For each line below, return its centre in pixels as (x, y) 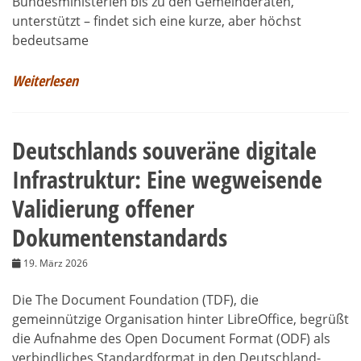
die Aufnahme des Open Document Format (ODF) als (171, 338)
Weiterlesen (45, 80)
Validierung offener (103, 208)
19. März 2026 (56, 263)
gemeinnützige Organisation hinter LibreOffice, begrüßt (180, 319)
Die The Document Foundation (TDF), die (135, 299)
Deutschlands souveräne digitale (164, 150)
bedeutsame (50, 40)
